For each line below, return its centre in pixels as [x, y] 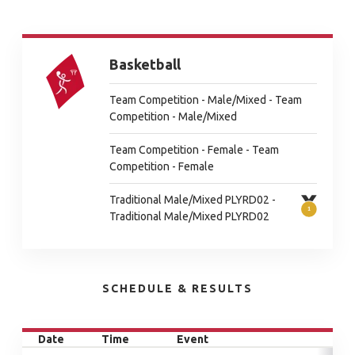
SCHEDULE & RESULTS [177, 288]
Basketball [145, 64]
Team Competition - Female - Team [194, 150]
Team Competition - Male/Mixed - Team [206, 100]
